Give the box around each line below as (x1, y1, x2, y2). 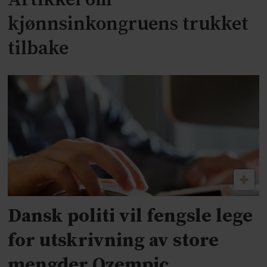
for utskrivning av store (8, 229, 219, 253)
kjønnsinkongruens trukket (8, 13, 249, 37)
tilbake (8, 37, 69, 61)
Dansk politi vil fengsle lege (8, 204, 253, 229)
